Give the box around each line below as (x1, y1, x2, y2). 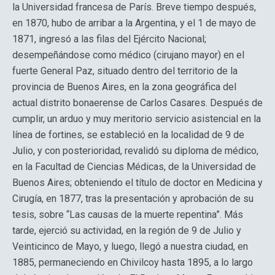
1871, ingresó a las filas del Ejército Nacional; (12, 33, 206, 45)
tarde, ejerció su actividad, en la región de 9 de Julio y (12, 225, 241, 236)
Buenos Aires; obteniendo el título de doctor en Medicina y (12, 177, 263, 188)
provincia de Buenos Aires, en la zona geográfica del (12, 81, 236, 93)
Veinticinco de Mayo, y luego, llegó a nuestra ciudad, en (12, 241, 248, 252)
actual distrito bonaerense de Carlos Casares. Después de (12, 97, 263, 109)
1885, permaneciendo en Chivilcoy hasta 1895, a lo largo (12, 257, 253, 268)
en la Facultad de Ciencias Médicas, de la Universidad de (12, 161, 256, 172)
